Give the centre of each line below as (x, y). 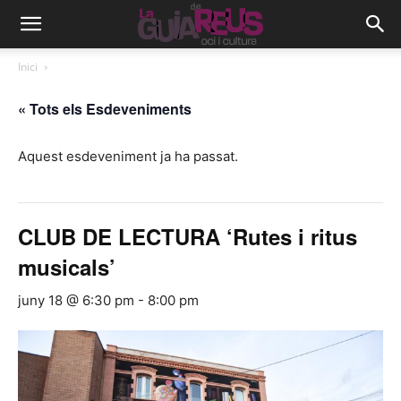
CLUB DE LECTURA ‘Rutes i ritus (188, 236)
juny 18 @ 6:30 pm (76, 300)
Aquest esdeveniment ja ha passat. (128, 156)
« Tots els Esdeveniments (105, 109)
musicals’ (67, 267)
